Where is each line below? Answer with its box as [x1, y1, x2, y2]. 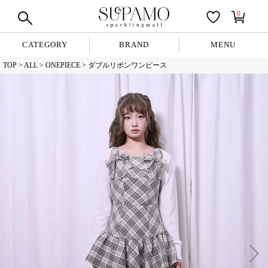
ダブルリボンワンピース [88, 61, 167, 69]
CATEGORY [22, 40, 68, 49]
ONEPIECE [45, 61, 80, 69]
